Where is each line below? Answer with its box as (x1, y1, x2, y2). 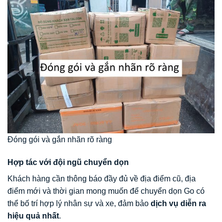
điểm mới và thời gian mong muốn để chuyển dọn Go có (7, 186, 205, 195)
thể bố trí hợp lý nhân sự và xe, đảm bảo (7, 199, 151, 208)
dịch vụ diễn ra (151, 199, 206, 208)
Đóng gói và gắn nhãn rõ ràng (7, 135, 112, 144)
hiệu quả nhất (7, 211, 59, 220)
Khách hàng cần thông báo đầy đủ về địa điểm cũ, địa (7, 174, 196, 183)
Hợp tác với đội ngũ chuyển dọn (7, 158, 129, 166)
